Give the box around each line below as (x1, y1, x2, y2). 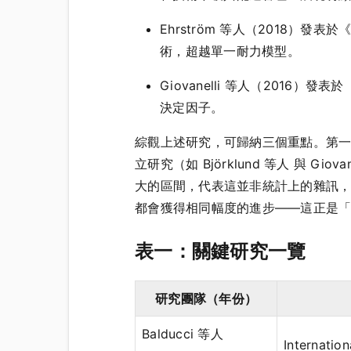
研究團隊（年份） (155, 290, 257, 306)
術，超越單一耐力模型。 (160, 42, 300, 59)
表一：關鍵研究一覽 (135, 239, 306, 262)
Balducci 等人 (142, 325, 223, 342)
